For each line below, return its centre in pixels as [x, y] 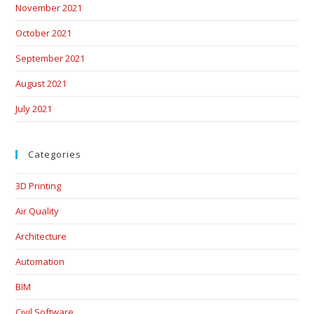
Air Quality [37, 211]
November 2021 [49, 8]
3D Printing [39, 186]
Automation [40, 262]
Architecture [41, 237]
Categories [55, 155]
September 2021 [50, 59]
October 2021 [44, 33]
